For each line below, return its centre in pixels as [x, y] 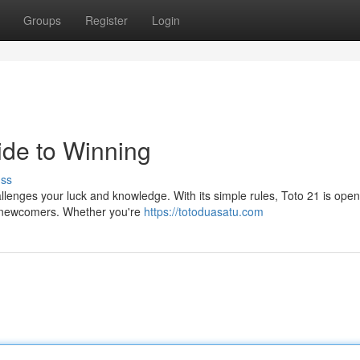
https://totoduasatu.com [204, 211]
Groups [42, 20]
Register [106, 20]
